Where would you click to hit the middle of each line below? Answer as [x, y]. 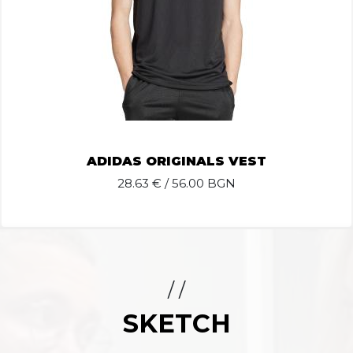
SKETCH [176, 323]
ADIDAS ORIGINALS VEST [176, 161]
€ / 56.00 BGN [192, 183]
